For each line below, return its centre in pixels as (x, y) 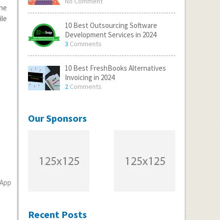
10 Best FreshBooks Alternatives (115, 68)
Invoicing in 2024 (89, 77)
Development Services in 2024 (110, 35)
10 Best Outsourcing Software (111, 25)
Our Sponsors (57, 118)
